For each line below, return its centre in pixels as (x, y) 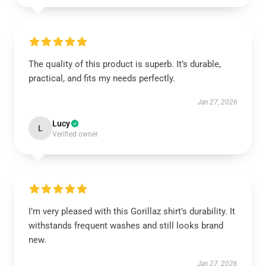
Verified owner (75, 134)
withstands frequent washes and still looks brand (126, 226)
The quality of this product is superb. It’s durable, (125, 64)
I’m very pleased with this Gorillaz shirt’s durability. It (132, 211)
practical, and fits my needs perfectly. (102, 78)
